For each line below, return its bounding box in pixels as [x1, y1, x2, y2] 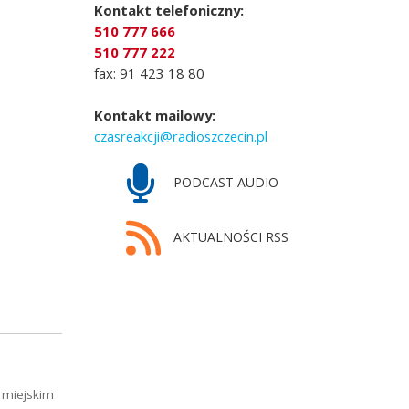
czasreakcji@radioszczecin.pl [94, 126, 268, 145]
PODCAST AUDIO [169, 173, 278, 191]
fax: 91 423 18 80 [94, 63, 205, 82]
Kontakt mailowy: [94, 105, 216, 124]
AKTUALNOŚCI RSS [169, 227, 288, 246]
